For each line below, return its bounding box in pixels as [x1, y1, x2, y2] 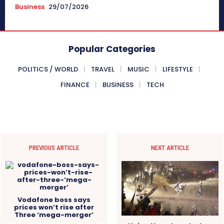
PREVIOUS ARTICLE [29, 143, 79, 151]
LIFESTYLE [162, 64, 193, 74]
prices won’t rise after [14, 202, 94, 212]
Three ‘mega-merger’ [14, 209, 94, 219]
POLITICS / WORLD [18, 64, 78, 74]
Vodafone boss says [17, 194, 91, 204]
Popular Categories [68, 42, 155, 55]
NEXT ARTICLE [150, 143, 189, 151]
